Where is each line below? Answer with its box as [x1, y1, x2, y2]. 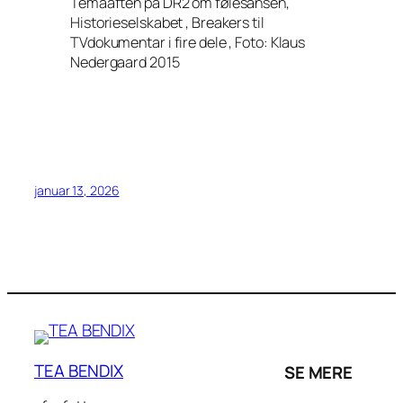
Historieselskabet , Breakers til [70, 12, 264, 32]
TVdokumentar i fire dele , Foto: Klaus [70, 31, 306, 52]
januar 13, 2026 [34, 182, 120, 200]
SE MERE [283, 360, 354, 384]
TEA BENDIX [34, 358, 123, 382]
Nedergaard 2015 [70, 51, 180, 72]
